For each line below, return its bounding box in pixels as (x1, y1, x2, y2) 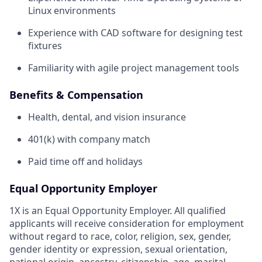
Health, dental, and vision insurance (28, 110, 186, 123)
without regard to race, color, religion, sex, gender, (9, 229, 231, 243)
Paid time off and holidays (28, 154, 143, 168)
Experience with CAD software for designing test (28, 26, 243, 39)
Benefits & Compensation (9, 87, 143, 102)
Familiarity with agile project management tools (28, 61, 239, 74)
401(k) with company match (28, 132, 150, 146)
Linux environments (28, 4, 116, 17)
